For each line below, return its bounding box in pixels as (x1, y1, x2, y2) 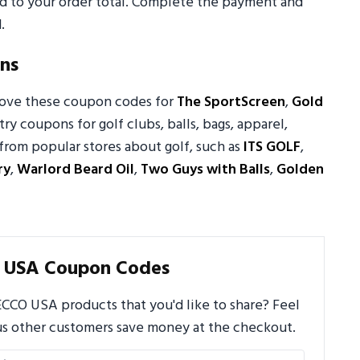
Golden (276, 158, 324, 182)
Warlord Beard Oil (17, 158, 134, 182)
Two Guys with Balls (141, 158, 270, 182)
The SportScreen (177, 91, 285, 115)
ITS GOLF (243, 136, 301, 160)
